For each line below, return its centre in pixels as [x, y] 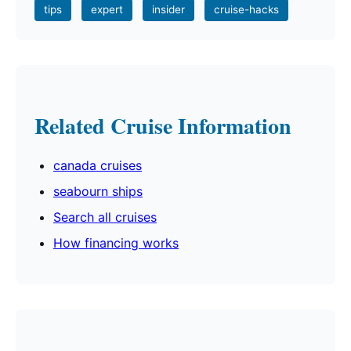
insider [168, 10]
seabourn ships [98, 192]
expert [107, 10]
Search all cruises [105, 217]
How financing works [116, 243]
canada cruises [98, 166]
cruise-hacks [246, 10]
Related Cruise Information [163, 126]
